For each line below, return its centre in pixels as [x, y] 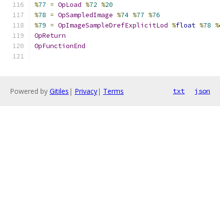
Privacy [86, 91]
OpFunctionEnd [60, 46]
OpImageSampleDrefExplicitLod [113, 25]
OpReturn [50, 36]
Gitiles [59, 91]
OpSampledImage [85, 15]
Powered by [30, 91]
